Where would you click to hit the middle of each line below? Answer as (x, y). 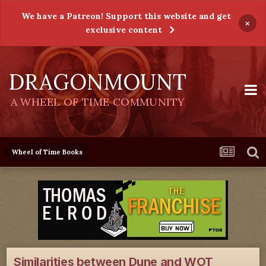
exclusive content (124, 30)
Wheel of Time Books (47, 152)
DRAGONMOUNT (98, 82)
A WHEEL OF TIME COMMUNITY (98, 102)
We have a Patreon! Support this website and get (126, 16)
